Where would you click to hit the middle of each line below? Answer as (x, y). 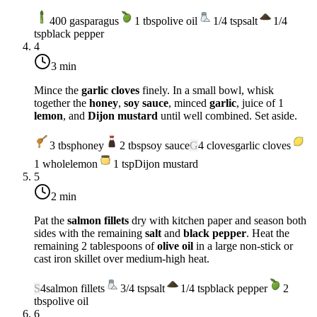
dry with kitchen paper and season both (218, 221)
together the (62, 103)
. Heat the (268, 234)
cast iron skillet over (80, 259)
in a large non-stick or (243, 246)
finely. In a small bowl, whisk (207, 91)
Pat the (51, 221)
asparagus (97, 21)
